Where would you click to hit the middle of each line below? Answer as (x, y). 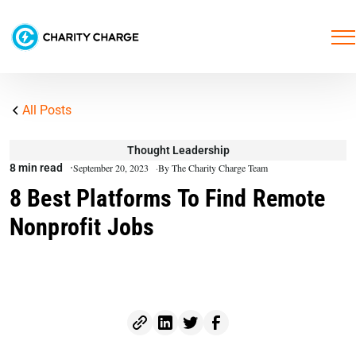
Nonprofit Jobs (82, 227)
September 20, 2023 (112, 168)
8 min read (36, 168)
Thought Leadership (178, 150)
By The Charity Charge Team (213, 168)
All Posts (47, 110)
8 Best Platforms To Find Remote (168, 198)
